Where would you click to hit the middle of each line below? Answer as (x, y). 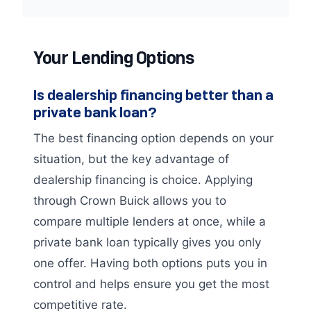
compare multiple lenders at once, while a (150, 221)
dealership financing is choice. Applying (143, 180)
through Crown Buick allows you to (130, 201)
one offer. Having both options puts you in (150, 263)
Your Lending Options (114, 58)
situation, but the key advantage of (131, 159)
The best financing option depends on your (153, 138)
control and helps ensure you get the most (151, 284)
